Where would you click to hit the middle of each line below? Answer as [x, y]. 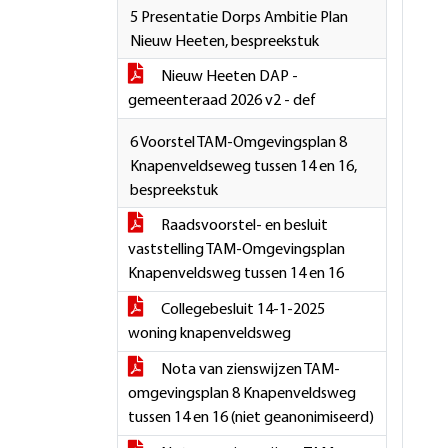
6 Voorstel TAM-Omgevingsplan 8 [238, 143]
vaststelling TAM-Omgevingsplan [236, 250]
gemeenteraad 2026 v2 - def [222, 101]
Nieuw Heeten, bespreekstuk [224, 42]
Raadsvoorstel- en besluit [243, 226]
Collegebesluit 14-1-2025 [241, 310]
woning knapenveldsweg [209, 334]
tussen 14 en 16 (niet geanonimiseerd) [251, 418]
